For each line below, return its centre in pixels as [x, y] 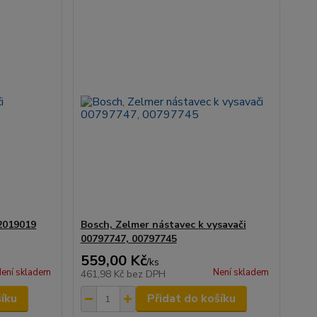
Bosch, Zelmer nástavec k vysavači [163, 225]
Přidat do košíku [191, 299]
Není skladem [241, 273]
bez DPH [146, 275]
